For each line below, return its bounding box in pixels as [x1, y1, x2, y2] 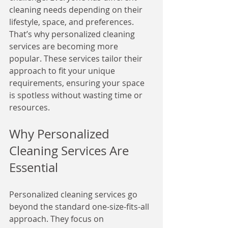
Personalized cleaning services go [9, 189, 139, 200]
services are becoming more [9, 41, 120, 52]
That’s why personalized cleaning [9, 28, 137, 40]
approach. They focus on [9, 213, 106, 224]
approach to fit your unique [9, 65, 117, 76]
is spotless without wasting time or [9, 90, 145, 101]
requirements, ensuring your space [9, 77, 147, 89]
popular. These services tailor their [9, 53, 145, 64]
